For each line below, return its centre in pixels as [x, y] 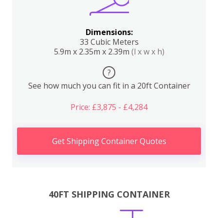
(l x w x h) [148, 52]
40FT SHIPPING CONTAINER [109, 194]
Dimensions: [109, 32]
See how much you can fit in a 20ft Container [109, 86]
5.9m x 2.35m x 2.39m [92, 52]
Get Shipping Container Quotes [109, 141]
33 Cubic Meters [109, 42]
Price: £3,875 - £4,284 [109, 107]
